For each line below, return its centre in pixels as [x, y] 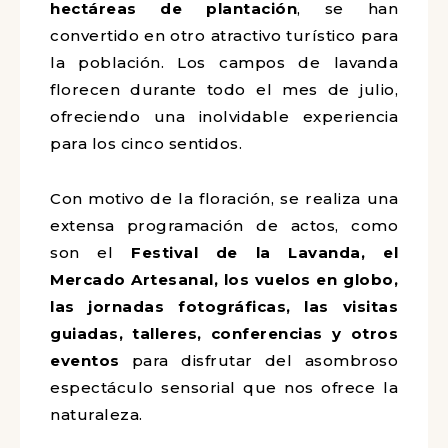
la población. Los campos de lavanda [224, 62]
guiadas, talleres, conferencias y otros [224, 333]
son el [90, 252]
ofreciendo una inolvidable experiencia [224, 116]
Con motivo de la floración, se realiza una [224, 198]
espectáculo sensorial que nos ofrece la [224, 387]
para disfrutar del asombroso [264, 360]
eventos [91, 360]
